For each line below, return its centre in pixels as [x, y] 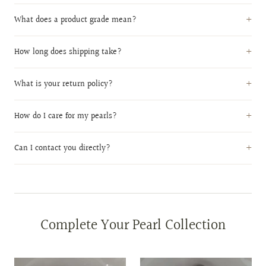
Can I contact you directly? [62, 148]
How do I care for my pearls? [66, 116]
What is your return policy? [64, 84]
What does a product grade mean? [75, 20]
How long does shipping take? [68, 52]
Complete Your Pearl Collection [133, 226]
